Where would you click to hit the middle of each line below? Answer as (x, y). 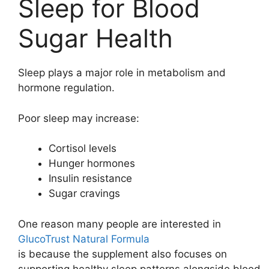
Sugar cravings (84, 193)
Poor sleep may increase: (79, 118)
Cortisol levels (83, 148)
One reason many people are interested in (119, 224)
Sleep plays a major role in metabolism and (122, 73)
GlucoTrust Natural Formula (84, 239)
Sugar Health (95, 38)
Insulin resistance (90, 178)
